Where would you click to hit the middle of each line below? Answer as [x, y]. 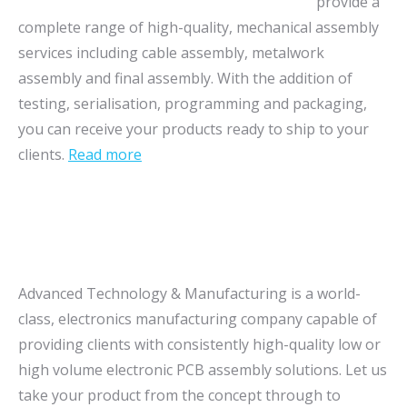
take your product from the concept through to [179, 395]
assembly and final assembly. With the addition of [185, 78]
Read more [105, 154]
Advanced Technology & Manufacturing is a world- [189, 293]
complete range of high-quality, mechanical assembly [199, 27]
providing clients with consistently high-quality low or [199, 344]
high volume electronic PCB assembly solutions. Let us [203, 370]
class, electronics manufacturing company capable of [198, 319]
